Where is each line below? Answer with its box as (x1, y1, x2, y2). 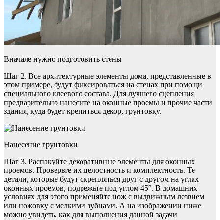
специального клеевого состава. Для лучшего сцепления (4, 89, 194, 98)
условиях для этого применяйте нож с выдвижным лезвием (4, 192, 204, 201)
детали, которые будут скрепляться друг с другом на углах (4, 175, 199, 184)
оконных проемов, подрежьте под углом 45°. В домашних (4, 184, 197, 192)
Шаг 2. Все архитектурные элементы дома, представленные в (4, 72, 211, 81)
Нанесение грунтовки (4, 140, 78, 149)
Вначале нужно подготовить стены (4, 55, 122, 64)
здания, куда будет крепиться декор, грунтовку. (4, 107, 161, 116)
